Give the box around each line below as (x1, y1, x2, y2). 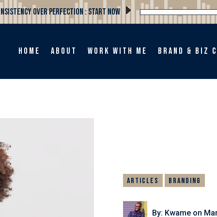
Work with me (87, 46, 147, 56)
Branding (168, 176, 201, 186)
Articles (126, 176, 159, 186)
